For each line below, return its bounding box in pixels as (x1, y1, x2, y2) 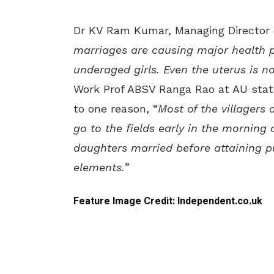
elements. (73, 160, 125, 174)
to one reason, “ (73, 102, 158, 115)
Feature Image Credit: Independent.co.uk (73, 193, 262, 209)
